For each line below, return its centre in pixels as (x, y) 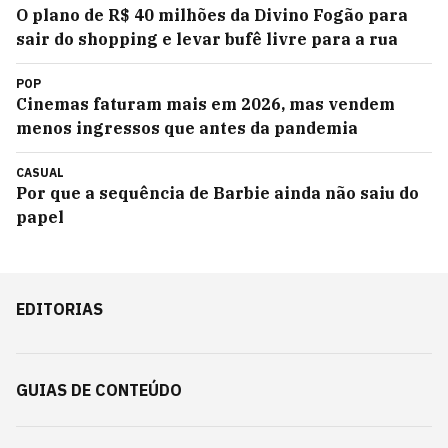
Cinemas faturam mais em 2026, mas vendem (205, 104)
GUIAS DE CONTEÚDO (99, 390)
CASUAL (40, 172)
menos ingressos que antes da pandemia (187, 128)
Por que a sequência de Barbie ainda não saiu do (217, 193)
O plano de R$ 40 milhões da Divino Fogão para (212, 15)
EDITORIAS (59, 309)
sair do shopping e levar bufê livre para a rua (207, 39)
